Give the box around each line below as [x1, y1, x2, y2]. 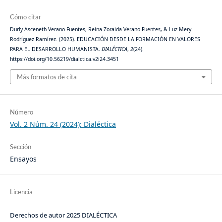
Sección [9, 143, 31, 151]
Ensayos [9, 154, 37, 164]
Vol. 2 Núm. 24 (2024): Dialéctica [9, 119, 116, 129]
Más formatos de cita [16, 72, 77, 81]
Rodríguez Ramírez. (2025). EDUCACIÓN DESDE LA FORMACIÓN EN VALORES [9, 36, 200, 43]
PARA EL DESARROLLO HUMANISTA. [9, 46, 102, 53]
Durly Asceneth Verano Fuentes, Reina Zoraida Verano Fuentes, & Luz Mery [9, 26, 191, 33]
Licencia [9, 188, 33, 196]
